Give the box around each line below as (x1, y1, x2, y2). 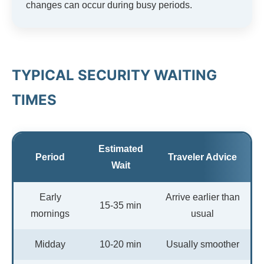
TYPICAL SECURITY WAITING (12, 66, 217, 84)
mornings (31, 208, 70, 219)
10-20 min (100, 239, 141, 249)
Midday (35, 239, 65, 249)
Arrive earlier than (165, 192, 240, 202)
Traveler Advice (168, 151, 237, 162)
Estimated (98, 143, 143, 154)
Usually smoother (166, 239, 239, 249)
